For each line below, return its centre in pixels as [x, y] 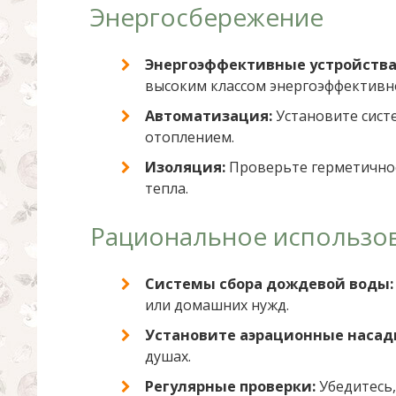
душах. [168, 356]
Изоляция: [185, 167]
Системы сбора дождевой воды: [269, 284]
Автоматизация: [209, 116]
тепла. [167, 188]
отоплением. [190, 137]
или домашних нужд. [217, 305]
